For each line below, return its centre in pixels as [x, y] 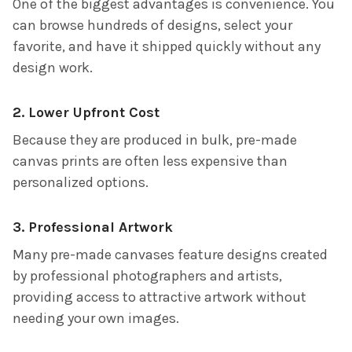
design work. [53, 67]
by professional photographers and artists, [147, 275]
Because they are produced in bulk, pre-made [155, 139]
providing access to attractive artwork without [159, 297]
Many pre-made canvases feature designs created [170, 254]
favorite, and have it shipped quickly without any [167, 46]
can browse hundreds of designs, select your [152, 25]
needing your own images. [96, 318]
